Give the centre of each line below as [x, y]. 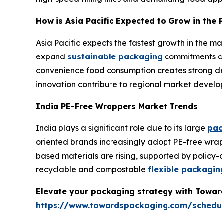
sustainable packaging [115, 56]
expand [52, 56]
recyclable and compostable [92, 169]
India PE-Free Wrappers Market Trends [118, 106]
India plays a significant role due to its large [121, 128]
